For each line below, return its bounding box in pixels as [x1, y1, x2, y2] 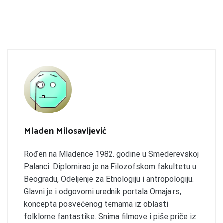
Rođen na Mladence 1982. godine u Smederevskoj [24, 149, 199, 159]
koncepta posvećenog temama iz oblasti [24, 199, 168, 209]
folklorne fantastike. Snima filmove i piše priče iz [24, 211, 196, 221]
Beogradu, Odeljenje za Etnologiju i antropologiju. [24, 174, 194, 184]
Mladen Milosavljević [24, 123, 107, 139]
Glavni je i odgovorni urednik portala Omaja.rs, [24, 186, 181, 196]
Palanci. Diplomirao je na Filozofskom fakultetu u [24, 161, 196, 171]
